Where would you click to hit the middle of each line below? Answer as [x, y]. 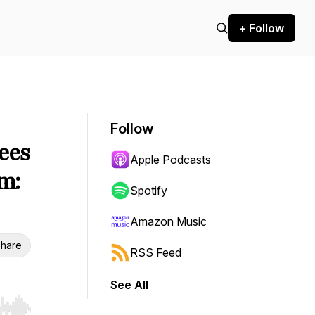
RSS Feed [156, 252]
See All [129, 285]
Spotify [149, 191]
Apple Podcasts [171, 160]
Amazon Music [168, 221]
